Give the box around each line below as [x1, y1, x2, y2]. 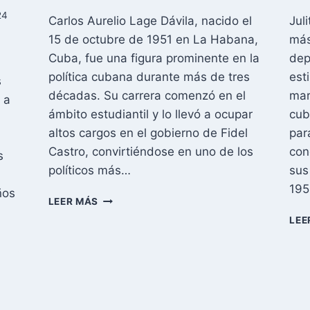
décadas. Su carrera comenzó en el [48, 88, 246, 102]
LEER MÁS [48, 195, 99, 207]
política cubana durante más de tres [48, 69, 250, 84]
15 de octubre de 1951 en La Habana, [48, 32, 258, 46]
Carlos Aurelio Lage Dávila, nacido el [48, 13, 252, 28]
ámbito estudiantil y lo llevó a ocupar [48, 107, 253, 121]
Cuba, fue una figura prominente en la [48, 51, 259, 65]
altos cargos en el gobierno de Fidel [48, 125, 248, 140]
